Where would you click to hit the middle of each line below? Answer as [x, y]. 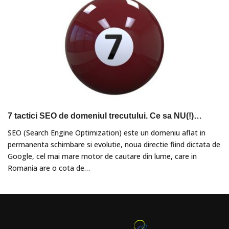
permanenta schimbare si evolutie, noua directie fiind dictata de [114, 144]
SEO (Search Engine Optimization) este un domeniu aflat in [107, 132]
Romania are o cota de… [49, 168]
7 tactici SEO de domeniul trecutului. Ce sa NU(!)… [105, 116]
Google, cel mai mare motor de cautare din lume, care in [102, 156]
